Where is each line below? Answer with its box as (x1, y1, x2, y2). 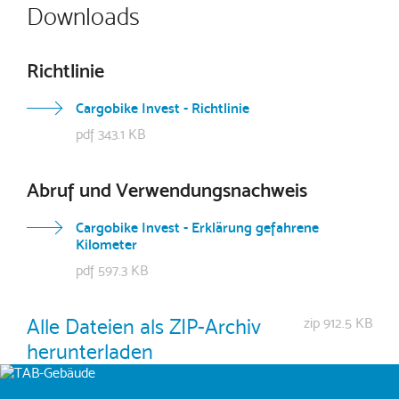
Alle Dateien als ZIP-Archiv (27, 314, 261, 339)
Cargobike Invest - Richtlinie (76, 100, 249, 117)
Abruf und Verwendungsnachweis (27, 178, 307, 201)
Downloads (27, 3, 140, 31)
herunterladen (27, 339, 153, 364)
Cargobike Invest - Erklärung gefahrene (76, 219, 319, 236)
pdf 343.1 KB (76, 126, 145, 142)
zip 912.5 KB (304, 314, 372, 331)
